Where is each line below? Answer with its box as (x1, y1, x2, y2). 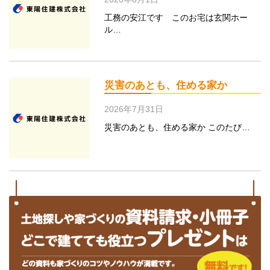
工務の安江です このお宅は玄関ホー (104, 12, 248, 22)
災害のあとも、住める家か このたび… (104, 122, 250, 133)
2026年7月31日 (104, 104, 163, 115)
